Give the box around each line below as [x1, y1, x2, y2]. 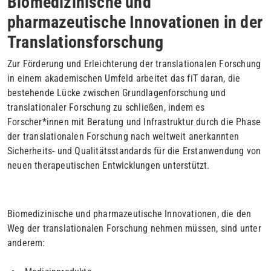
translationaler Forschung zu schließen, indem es [7, 101, 205, 113]
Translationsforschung [7, 31, 164, 52]
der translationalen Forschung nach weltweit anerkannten [7, 130, 240, 142]
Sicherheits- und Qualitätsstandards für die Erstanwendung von [7, 145, 261, 157]
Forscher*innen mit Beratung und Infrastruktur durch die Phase [7, 116, 261, 128]
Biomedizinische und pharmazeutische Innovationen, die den [7, 207, 252, 220]
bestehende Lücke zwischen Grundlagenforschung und [7, 87, 226, 99]
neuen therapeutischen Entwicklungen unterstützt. [7, 159, 210, 171]
